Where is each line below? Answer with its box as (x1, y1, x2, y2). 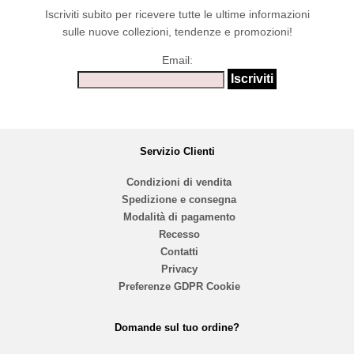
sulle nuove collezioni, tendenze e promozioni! (62, 25, 292, 39)
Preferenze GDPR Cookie (118, 281, 240, 293)
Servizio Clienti (139, 145, 215, 157)
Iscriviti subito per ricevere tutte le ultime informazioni (44, 8, 310, 21)
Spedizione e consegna (122, 194, 236, 206)
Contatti (160, 246, 198, 258)
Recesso (158, 228, 200, 241)
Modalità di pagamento (122, 211, 235, 224)
